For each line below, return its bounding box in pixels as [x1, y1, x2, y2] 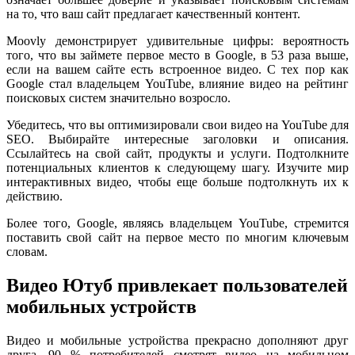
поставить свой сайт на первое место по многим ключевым [6, 230, 349, 244]
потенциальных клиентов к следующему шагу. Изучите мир [6, 160, 349, 174]
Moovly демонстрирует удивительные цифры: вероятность [6, 33, 349, 48]
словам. [6, 244, 48, 258]
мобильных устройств [6, 296, 197, 317]
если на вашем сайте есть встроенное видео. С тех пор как [6, 62, 349, 76]
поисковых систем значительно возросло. [6, 90, 231, 105]
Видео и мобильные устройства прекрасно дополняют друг [6, 333, 349, 347]
